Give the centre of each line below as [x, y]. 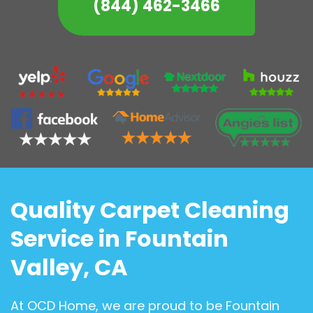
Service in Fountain [119, 239]
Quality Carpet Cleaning [150, 210]
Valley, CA [69, 268]
